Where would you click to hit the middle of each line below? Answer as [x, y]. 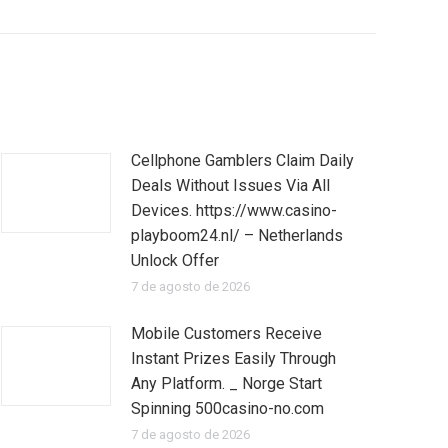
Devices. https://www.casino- [234, 210]
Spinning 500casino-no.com [227, 408]
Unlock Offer [175, 260]
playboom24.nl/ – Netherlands [237, 235]
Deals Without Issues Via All [230, 185]
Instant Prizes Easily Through [233, 358]
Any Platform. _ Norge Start [226, 383]
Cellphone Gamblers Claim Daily [242, 160]
